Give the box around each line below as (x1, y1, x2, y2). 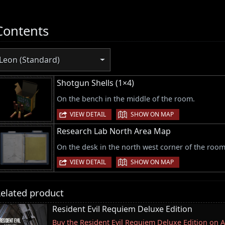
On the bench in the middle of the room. (57, 94, 195, 104)
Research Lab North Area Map (57, 126, 171, 137)
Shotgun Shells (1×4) (57, 77, 134, 89)
